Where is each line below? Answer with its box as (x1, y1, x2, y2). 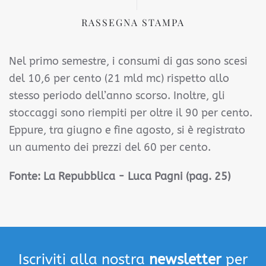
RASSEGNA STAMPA (81, 16, 185, 28)
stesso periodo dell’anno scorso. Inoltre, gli (9, 89, 225, 102)
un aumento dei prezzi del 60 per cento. (9, 141, 211, 154)
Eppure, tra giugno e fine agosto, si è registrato (9, 123, 245, 137)
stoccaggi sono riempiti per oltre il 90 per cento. (9, 106, 252, 119)
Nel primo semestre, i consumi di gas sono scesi (9, 55, 248, 68)
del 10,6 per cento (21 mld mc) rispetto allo (9, 72, 229, 85)
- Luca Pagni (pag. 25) (115, 170, 230, 183)
